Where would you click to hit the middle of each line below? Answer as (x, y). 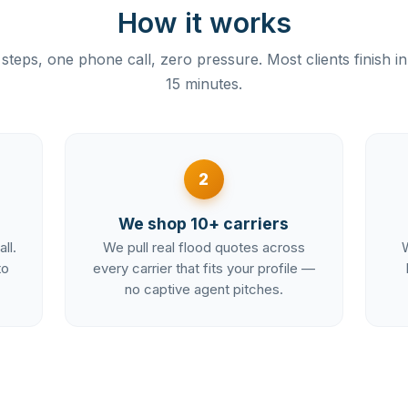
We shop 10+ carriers (204, 223)
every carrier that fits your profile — (204, 269)
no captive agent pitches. (204, 290)
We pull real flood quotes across (204, 248)
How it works (204, 22)
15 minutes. (204, 83)
